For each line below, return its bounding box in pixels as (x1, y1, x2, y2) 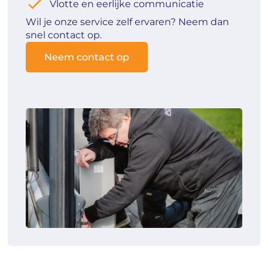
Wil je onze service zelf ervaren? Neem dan (26, 16, 230, 28)
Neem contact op (44, 51, 130, 63)
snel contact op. (26, 29, 102, 41)
